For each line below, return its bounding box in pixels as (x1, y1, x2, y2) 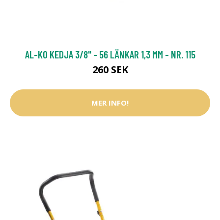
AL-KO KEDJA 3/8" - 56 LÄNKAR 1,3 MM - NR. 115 (25, 48, 195, 60)
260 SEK (92, 62, 128, 76)
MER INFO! (91, 98, 129, 108)
